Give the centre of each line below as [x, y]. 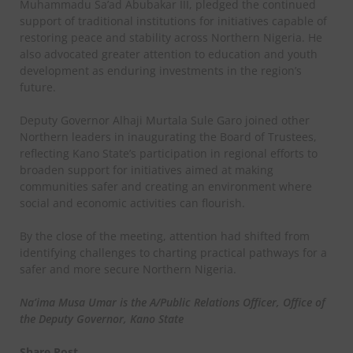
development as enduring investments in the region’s [161, 70]
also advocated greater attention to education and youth [169, 54]
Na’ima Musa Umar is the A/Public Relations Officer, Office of [173, 302]
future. [38, 87]
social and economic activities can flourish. [132, 203]
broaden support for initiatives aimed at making [147, 169]
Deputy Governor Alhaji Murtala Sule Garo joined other [165, 120]
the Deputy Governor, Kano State [102, 318]
